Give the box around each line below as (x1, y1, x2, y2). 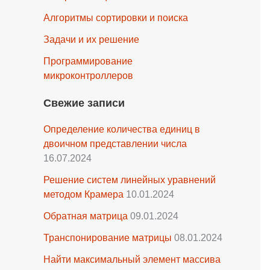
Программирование (43, 56, 133, 66)
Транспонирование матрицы (43, 233, 172, 243)
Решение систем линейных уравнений (43, 175, 216, 185)
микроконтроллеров (43, 71, 133, 81)
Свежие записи (43, 97, 125, 109)
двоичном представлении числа (43, 139, 187, 149)
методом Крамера (43, 189, 124, 199)
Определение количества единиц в (43, 124, 200, 134)
